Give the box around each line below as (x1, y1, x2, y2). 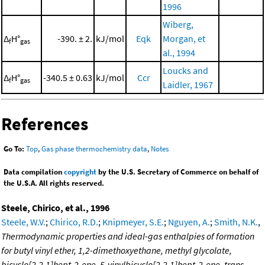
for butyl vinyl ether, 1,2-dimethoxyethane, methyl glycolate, (1, 244, 232, 257)
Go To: (4, 144, 24, 154)
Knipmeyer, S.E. (102, 216, 164, 228)
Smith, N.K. (214, 216, 258, 228)
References (1, 112, 88, 135)
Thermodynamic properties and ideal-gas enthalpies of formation (1, 230, 254, 243)
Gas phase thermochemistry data (41, 144, 147, 154)
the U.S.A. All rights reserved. (4, 178, 104, 189)
